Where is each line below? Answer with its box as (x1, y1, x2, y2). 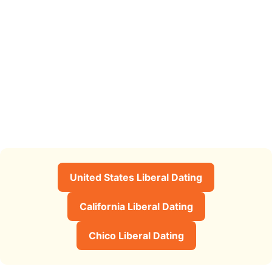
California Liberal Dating (79, 200, 193, 212)
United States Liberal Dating (70, 171, 202, 183)
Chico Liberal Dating (88, 229, 184, 242)
